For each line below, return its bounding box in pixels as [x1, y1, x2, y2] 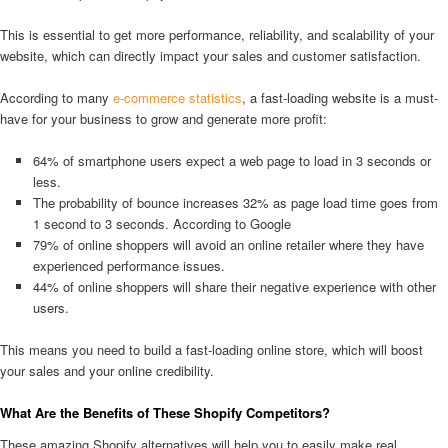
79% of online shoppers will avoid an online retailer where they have [32, 234, 424, 254]
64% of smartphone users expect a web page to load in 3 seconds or [32, 150, 431, 170]
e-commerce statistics [113, 87, 242, 107]
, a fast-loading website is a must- [242, 87, 438, 107]
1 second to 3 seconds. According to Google [32, 213, 291, 233]
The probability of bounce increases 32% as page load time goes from [32, 192, 438, 212]
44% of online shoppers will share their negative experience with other [32, 276, 436, 296]
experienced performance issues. [32, 255, 225, 275]
